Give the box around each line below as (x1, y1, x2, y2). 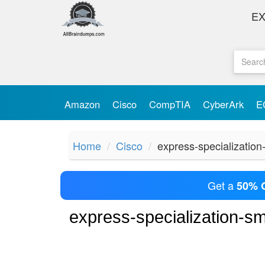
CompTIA (149, 97, 193, 111)
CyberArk (203, 97, 247, 111)
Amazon (64, 97, 103, 111)
